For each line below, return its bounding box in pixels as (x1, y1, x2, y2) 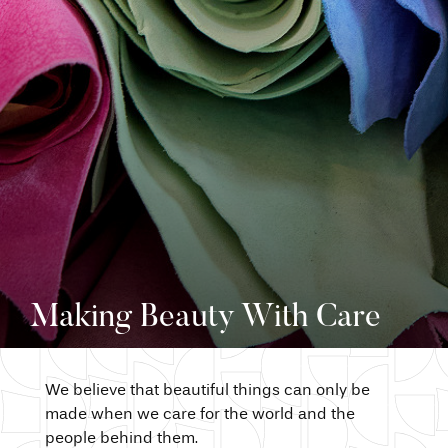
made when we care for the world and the (45, 407, 355, 424)
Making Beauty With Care (30, 302, 381, 335)
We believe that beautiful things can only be (45, 383, 370, 400)
